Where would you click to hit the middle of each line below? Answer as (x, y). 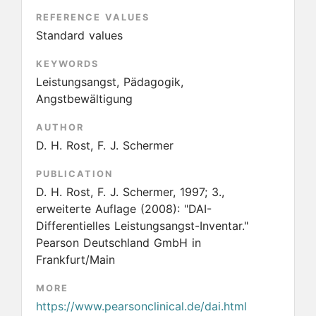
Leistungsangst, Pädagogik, (110, 82)
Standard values (79, 35)
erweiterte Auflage (88, 209)
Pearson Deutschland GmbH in (119, 243)
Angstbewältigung (84, 99)
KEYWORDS (67, 64)
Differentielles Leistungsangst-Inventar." (142, 226)
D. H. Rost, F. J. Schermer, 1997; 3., (130, 192)
